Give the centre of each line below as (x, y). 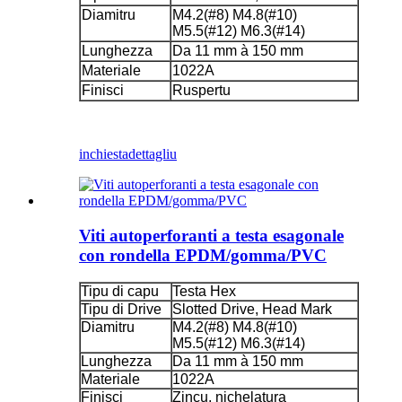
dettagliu (153, 153)
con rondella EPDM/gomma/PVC (203, 255)
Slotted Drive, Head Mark (252, 310)
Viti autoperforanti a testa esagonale (211, 235)
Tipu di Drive (121, 310)
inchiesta (104, 153)
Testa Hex (204, 292)
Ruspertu (201, 90)
